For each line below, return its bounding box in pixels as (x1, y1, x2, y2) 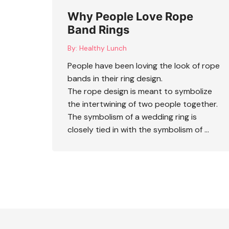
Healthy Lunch (79, 43, 127, 53)
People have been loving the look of (67, 60, 202, 71)
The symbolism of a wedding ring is (67, 111, 197, 122)
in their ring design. (91, 73, 163, 84)
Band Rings (67, 22, 129, 36)
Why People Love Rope (67, 9, 193, 23)
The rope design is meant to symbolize (67, 85, 212, 97)
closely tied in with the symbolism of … (67, 124, 209, 135)
